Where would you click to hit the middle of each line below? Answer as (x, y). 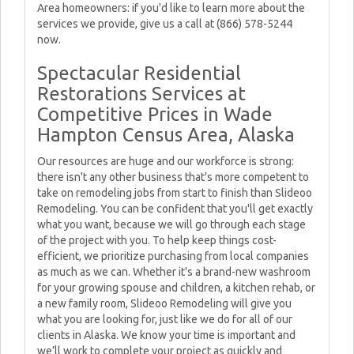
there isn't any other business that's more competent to (173, 177)
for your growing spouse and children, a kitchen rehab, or (176, 288)
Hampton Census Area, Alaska (166, 135)
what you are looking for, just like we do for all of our (165, 319)
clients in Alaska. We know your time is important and (166, 335)
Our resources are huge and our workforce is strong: (166, 161)
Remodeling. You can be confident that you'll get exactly (175, 209)
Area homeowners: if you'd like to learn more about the (171, 8)
